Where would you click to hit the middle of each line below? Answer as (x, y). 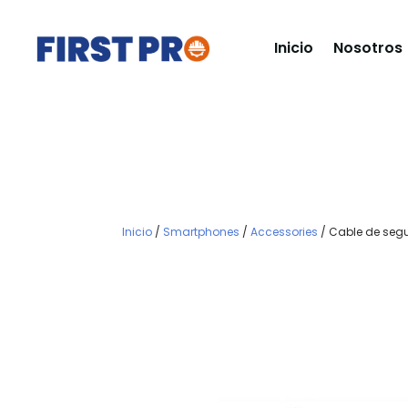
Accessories (285, 231)
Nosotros (367, 48)
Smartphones (202, 231)
